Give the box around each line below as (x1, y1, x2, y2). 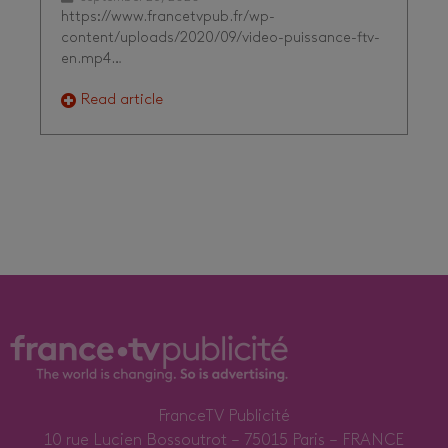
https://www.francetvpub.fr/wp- (61, 10, 275, 26)
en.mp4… (61, 52, 122, 68)
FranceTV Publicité (158, 409, 290, 426)
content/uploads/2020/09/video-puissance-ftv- (61, 31, 380, 47)
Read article (81, 93, 163, 109)
